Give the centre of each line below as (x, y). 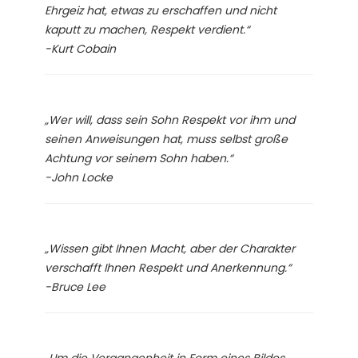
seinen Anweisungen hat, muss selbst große (166, 139)
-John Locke (79, 177)
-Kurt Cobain (80, 48)
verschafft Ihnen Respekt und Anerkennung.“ (168, 267)
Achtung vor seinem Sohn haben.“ (139, 158)
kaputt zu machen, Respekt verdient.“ (147, 29)
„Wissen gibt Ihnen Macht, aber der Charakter (170, 248)
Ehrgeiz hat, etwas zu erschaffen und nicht (161, 10)
